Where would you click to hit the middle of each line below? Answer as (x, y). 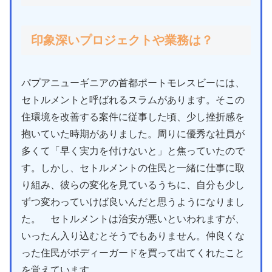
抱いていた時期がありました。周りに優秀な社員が (133, 134)
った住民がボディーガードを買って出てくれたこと (133, 253)
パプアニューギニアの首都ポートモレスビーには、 (133, 83)
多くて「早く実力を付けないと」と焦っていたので (133, 151)
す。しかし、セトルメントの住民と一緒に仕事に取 (133, 168)
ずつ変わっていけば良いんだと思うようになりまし (133, 202)
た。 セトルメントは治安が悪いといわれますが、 (133, 219)
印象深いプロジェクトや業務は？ (122, 40)
